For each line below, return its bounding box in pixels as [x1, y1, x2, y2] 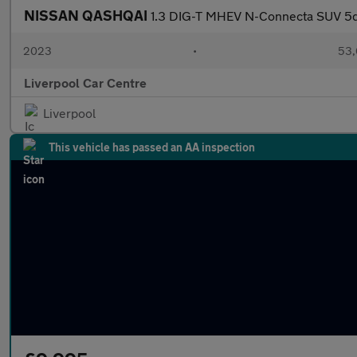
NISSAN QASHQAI [24, 6, 151, 24]
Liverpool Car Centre [24, 75, 147, 90]
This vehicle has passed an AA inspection [49, 140, 255, 154]
